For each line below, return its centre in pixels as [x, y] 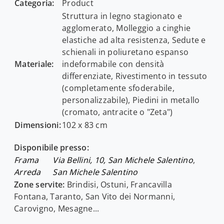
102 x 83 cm [85, 125]
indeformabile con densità [113, 64]
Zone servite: [39, 184]
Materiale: [34, 64]
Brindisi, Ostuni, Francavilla [118, 184]
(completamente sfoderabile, [118, 88]
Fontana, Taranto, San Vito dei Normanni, [94, 196]
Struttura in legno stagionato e [122, 16]
